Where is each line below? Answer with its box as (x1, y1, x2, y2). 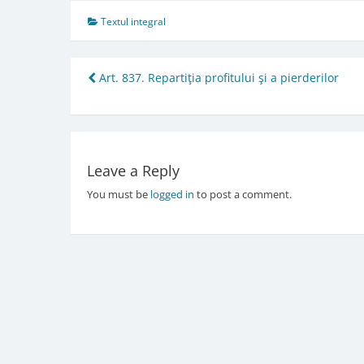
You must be (86, 187, 150, 202)
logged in (149, 187, 194, 202)
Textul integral (101, 14, 166, 28)
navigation (87, 91, 206, 125)
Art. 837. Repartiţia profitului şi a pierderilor (96, 69, 339, 85)
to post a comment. (193, 187, 292, 202)
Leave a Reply (86, 161, 180, 181)
